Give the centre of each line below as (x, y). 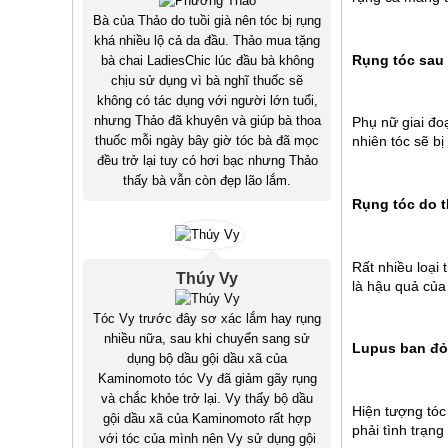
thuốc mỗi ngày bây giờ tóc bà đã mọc (207, 141)
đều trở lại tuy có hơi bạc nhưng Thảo (207, 161)
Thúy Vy (207, 279)
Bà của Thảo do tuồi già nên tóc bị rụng (207, 21)
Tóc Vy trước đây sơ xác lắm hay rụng (207, 319)
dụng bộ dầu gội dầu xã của (207, 359)
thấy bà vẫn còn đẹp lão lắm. (207, 181)
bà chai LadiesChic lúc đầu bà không (207, 61)
